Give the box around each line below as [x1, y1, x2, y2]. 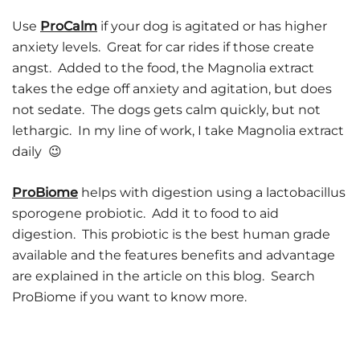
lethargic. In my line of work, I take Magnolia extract [12, 123, 344, 138]
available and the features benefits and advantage [12, 247, 335, 263]
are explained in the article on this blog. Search [12, 268, 315, 284]
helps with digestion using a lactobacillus [78, 185, 346, 200]
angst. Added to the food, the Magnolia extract [12, 60, 314, 76]
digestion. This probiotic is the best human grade [12, 227, 330, 242]
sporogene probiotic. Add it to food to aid [12, 206, 279, 221]
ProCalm [40, 18, 97, 34]
